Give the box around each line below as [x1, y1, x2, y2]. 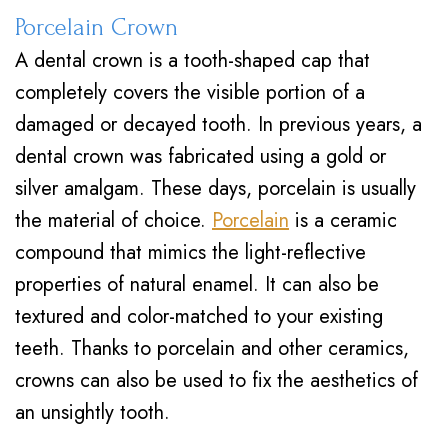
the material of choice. [15, 206, 212, 235]
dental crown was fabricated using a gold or [15, 142, 386, 171]
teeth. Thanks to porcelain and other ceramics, [15, 334, 409, 363]
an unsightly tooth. [15, 398, 170, 427]
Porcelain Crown [15, 14, 178, 41]
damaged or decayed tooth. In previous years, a [15, 110, 422, 139]
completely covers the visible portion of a [15, 78, 365, 107]
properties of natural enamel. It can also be [15, 270, 379, 299]
